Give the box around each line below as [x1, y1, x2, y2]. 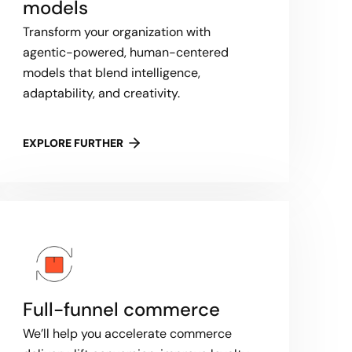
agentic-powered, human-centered [23, 44, 229, 60]
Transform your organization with [23, 24, 211, 40]
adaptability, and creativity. [23, 85, 181, 101]
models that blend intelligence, [23, 64, 201, 81]
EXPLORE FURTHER [23, 136, 124, 150]
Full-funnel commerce [23, 297, 221, 321]
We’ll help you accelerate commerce [23, 325, 233, 342]
